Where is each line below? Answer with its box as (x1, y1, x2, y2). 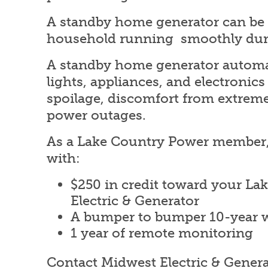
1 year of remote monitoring (71, 225, 253, 242)
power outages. (47, 107, 146, 124)
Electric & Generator (71, 193, 199, 209)
